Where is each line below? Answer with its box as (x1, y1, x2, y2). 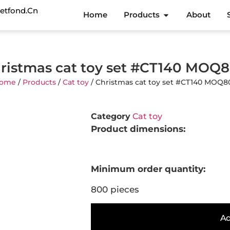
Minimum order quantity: (91, 164, 205, 175)
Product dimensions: (91, 123, 185, 134)
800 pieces (91, 184, 139, 195)
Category (91, 111, 130, 121)
